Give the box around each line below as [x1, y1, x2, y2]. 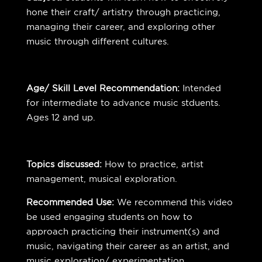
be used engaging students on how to [26, 212, 192, 222]
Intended [182, 84, 221, 93]
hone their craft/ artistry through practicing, [26, 8, 220, 17]
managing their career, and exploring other [26, 22, 215, 32]
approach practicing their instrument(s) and [26, 227, 219, 236]
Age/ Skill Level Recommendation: [26, 84, 182, 93]
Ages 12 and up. [26, 113, 98, 122]
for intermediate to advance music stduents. [26, 98, 220, 108]
